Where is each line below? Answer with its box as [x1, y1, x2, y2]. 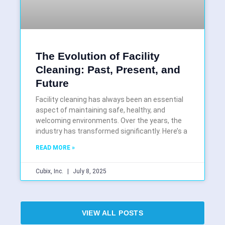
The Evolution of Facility [36, 50, 160, 62]
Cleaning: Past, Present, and [36, 64, 180, 76]
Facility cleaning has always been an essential [36, 95, 183, 104]
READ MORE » [36, 144, 75, 152]
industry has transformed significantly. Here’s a [36, 127, 187, 136]
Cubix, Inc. [36, 168, 65, 175]
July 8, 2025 [71, 168, 106, 175]
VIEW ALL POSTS [81, 209, 144, 217]
